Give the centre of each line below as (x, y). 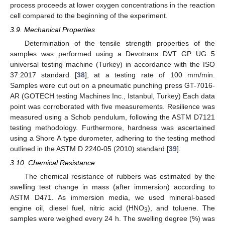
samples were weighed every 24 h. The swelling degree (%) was (113, 219)
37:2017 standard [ (43, 75)
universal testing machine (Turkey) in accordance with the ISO (113, 65)
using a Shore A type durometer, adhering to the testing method (113, 138)
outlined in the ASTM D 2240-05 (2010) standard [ (89, 149)
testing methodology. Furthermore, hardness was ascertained (113, 128)
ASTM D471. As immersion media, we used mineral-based (113, 198)
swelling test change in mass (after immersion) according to (113, 187)
